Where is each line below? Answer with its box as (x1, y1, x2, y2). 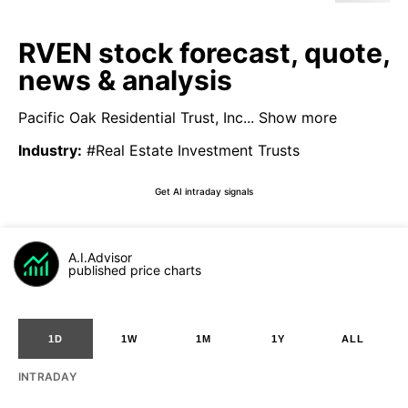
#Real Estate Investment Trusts (87, 141, 300, 159)
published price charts (68, 262, 201, 278)
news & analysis (18, 64, 232, 97)
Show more (254, 108, 337, 127)
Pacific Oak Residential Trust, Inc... (18, 108, 254, 127)
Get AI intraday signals (155, 185, 253, 197)
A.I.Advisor (68, 250, 132, 265)
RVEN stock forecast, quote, (18, 36, 390, 69)
